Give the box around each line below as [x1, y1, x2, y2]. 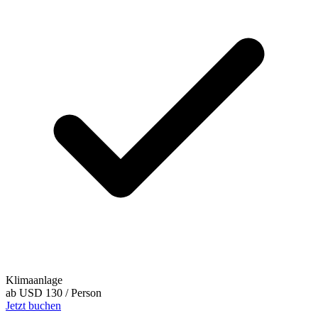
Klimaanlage [6, 274, 62, 287]
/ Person [65, 287, 102, 300]
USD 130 [19, 287, 62, 300]
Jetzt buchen [6, 300, 61, 312]
